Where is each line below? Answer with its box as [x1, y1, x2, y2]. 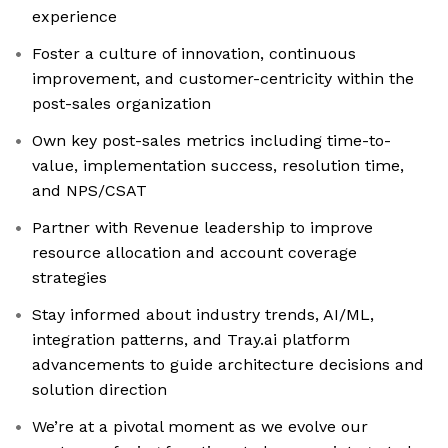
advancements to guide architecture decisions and [32, 355, 424, 375]
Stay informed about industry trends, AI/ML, [32, 305, 374, 325]
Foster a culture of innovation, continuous [32, 44, 356, 64]
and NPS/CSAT [32, 181, 147, 201]
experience [32, 7, 117, 27]
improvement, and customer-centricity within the [32, 69, 414, 89]
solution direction [32, 380, 167, 400]
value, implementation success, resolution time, [32, 156, 404, 176]
